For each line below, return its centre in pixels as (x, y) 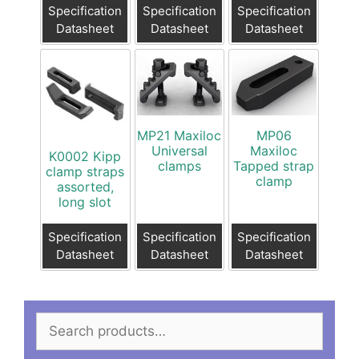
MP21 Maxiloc (179, 136)
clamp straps (85, 172)
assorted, (85, 187)
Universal (179, 151)
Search (58, 322)
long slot (85, 202)
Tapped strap (274, 166)
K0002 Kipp (85, 157)
